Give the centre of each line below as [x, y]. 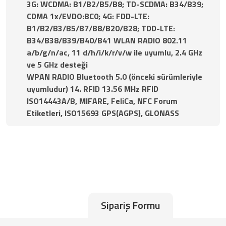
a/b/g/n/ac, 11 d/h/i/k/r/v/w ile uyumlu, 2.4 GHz [115, 52]
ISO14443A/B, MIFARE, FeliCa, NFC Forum [102, 101]
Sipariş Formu [131, 205]
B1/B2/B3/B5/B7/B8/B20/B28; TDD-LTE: [101, 28]
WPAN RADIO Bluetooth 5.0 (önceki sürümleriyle [115, 76]
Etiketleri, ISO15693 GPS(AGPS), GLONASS [103, 113]
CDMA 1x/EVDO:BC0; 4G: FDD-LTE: [88, 16]
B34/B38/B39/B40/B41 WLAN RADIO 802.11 [107, 40]
